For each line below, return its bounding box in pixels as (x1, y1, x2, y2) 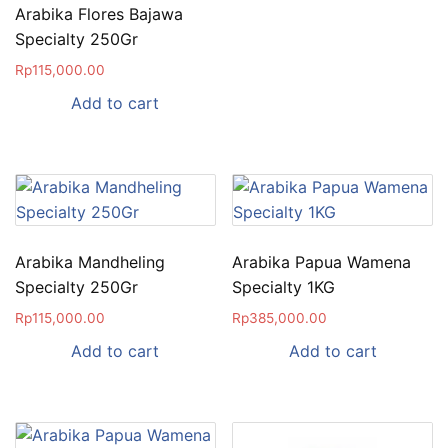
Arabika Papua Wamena (232, 251, 412, 272)
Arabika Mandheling (15, 251, 165, 272)
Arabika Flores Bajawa (15, 3, 183, 24)
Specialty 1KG (232, 276, 336, 297)
